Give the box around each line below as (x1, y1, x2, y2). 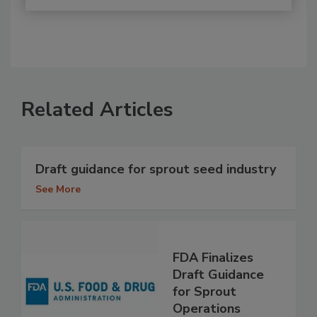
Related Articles (21, 96, 173, 124)
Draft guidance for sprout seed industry (35, 161, 276, 178)
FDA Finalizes (173, 248, 253, 266)
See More (35, 183, 81, 197)
